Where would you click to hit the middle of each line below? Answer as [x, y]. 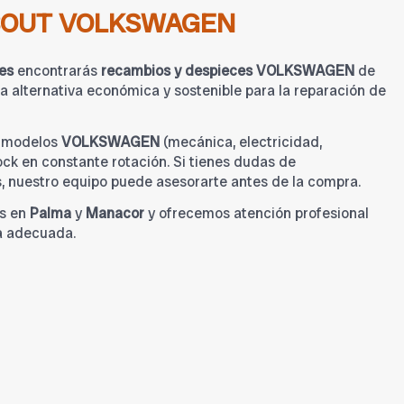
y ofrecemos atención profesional [257, 214]
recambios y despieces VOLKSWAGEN [228, 71]
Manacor [115, 214]
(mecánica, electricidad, [241, 142]
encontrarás [57, 71]
